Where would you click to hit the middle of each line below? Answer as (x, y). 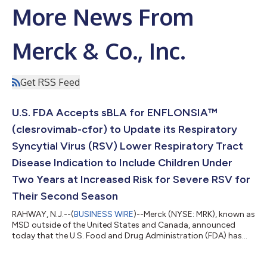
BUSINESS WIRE (104, 214)
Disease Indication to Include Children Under (122, 162)
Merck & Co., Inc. (99, 50)
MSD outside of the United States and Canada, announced (124, 225)
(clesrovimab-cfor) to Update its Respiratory (125, 129)
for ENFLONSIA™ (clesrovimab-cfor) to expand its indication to (133, 257)
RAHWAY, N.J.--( (43, 214)
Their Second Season (65, 196)
